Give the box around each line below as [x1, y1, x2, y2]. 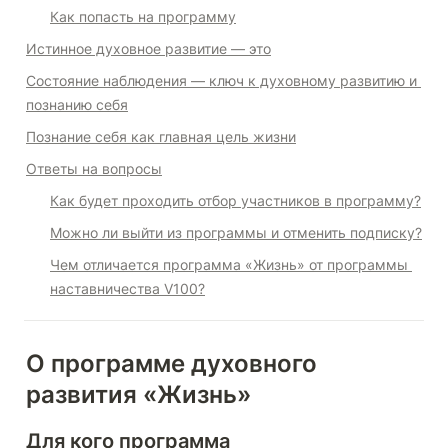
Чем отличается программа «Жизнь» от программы [50, 256, 408, 273]
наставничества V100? [50, 280, 205, 297]
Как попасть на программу [50, 8, 236, 25]
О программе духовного [26, 349, 317, 378]
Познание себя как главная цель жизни [26, 128, 296, 145]
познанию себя [26, 96, 128, 113]
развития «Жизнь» [26, 380, 251, 409]
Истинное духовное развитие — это [26, 40, 271, 57]
